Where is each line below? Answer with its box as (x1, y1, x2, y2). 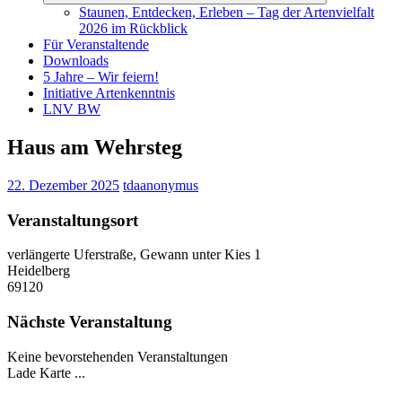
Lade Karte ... (7, 364, 85, 380)
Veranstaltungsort (7, 210, 138, 230)
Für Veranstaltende (43, 37, 149, 52)
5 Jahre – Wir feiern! (43, 69, 159, 84)
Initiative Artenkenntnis (43, 85, 175, 100)
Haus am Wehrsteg (7, 135, 182, 159)
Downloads (43, 53, 109, 68)
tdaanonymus (123, 177, 198, 193)
